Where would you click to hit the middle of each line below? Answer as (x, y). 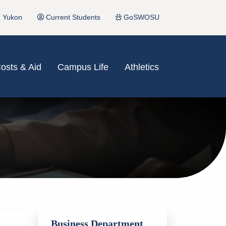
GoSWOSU (140, 17)
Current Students (72, 17)
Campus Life (83, 67)
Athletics (142, 67)
